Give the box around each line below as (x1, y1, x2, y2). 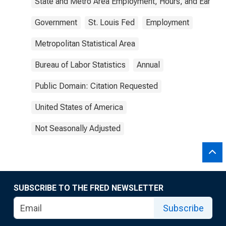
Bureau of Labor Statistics (35, 60, 126, 70)
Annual (137, 60, 160, 70)
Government (35, 18, 77, 27)
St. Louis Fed (88, 18, 135, 27)
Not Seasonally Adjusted (35, 124, 121, 133)
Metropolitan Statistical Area (35, 39, 135, 48)
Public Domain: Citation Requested (35, 81, 158, 91)
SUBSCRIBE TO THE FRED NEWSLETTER (14, 183, 163, 193)
